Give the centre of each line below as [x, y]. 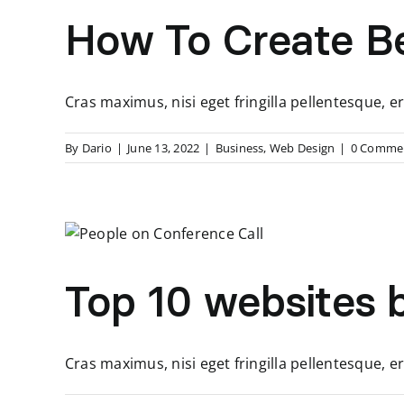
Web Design [302, 148]
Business [239, 148]
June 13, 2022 [164, 148]
